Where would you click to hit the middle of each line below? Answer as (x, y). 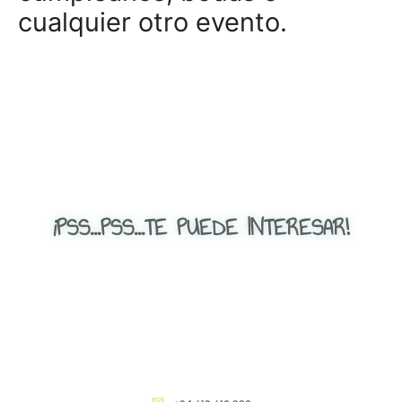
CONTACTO (201, 387)
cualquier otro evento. (153, 22)
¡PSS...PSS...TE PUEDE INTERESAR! (201, 227)
